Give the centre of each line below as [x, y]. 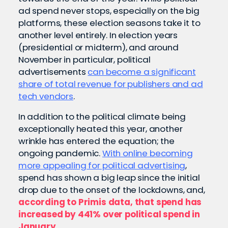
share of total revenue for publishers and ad [111, 84]
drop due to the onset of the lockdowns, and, [112, 190]
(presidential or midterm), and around [98, 47]
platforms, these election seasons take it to [109, 23]
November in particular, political [84, 60]
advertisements [53, 72]
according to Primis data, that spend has [110, 202]
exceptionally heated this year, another [101, 129]
